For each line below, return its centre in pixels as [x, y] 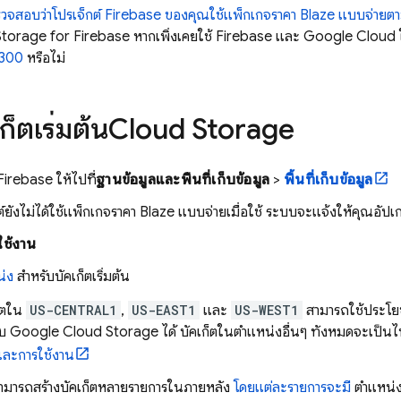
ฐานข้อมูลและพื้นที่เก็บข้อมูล [183, 180]
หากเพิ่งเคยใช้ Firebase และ [217, 37]
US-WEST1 [267, 310]
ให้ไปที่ [75, 180]
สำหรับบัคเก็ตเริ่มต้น [72, 277]
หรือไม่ [44, 58]
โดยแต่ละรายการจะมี [292, 388]
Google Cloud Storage [84, 332]
